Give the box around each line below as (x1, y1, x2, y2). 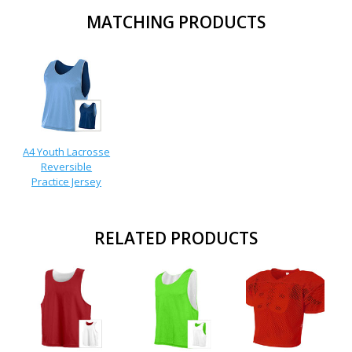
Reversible (41, 159, 93, 174)
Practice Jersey (31, 174, 102, 189)
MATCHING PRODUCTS (86, 11, 266, 33)
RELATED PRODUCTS (94, 227, 258, 249)
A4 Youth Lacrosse (23, 144, 111, 159)
